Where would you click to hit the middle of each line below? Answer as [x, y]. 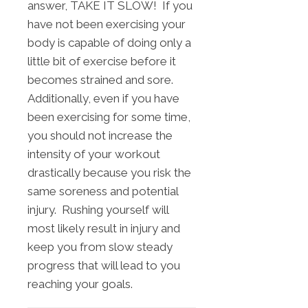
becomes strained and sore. [100, 80]
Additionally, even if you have [103, 99]
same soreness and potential [103, 191]
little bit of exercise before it [102, 62]
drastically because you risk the [109, 173]
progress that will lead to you [104, 266]
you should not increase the [100, 136]
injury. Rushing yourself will [98, 210]
